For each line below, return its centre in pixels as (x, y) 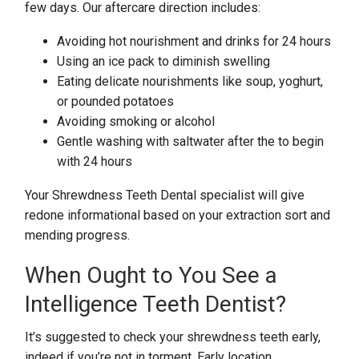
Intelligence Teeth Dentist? (156, 304)
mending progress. (78, 235)
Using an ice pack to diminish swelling (164, 61)
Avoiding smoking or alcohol (136, 121)
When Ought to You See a (151, 275)
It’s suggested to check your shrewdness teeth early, (173, 337)
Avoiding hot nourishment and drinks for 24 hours (194, 41)
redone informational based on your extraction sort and (178, 215)
